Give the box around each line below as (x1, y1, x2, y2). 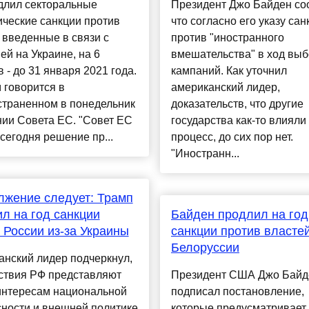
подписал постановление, (170, 286, 304, 298)
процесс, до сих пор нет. (170, 131, 293, 143)
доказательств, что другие (170, 98, 303, 110)
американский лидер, (170, 81, 280, 94)
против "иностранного (170, 32, 284, 44)
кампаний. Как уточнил (170, 65, 287, 77)
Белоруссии (170, 241, 239, 255)
